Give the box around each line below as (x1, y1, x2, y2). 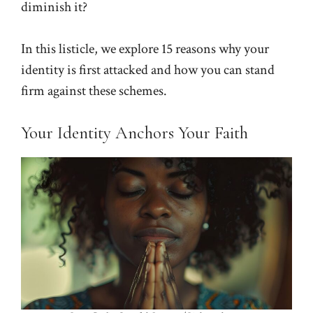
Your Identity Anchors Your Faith (21, 122, 248, 143)
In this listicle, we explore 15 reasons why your (21, 39, 269, 58)
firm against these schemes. (21, 81, 167, 100)
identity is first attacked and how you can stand (21, 60, 275, 79)
